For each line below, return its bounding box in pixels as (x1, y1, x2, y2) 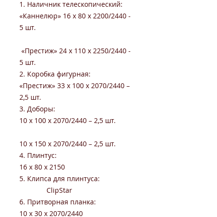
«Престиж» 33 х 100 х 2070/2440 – (19, 81, 130, 90)
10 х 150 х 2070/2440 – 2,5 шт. (19, 139, 118, 148)
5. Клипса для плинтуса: (19, 174, 100, 183)
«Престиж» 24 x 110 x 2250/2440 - (19, 46, 131, 55)
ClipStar (19, 186, 72, 195)
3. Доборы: (19, 104, 129, 113)
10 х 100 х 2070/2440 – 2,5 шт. (19, 116, 118, 125)
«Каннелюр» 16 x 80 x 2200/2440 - (19, 11, 131, 20)
